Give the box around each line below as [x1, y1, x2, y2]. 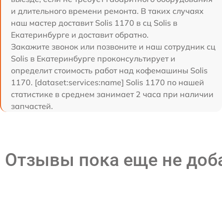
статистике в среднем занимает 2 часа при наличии [11, 89, 214, 99]
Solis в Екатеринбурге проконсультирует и [11, 53, 175, 63]
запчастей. [11, 101, 53, 111]
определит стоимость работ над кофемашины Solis [11, 65, 208, 75]
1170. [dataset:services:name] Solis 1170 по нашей [11, 77, 204, 87]
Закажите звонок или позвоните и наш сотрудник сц [11, 41, 216, 52]
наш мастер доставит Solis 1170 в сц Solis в [11, 17, 177, 28]
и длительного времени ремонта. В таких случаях [11, 5, 204, 16]
